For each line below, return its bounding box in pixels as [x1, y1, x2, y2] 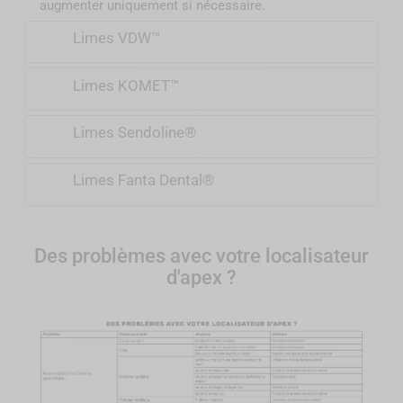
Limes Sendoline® [72, 124, 196, 142]
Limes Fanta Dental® [72, 172, 214, 190]
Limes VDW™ [72, 29, 161, 47]
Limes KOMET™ [72, 76, 180, 94]
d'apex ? [166, 265, 237, 289]
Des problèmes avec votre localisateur [34, 244, 369, 267]
